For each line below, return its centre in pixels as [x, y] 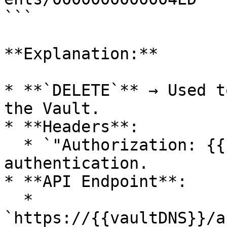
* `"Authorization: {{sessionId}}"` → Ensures [14, 145]
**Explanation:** [81, 54]
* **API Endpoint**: [96, 181]
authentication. [76, 163]
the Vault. [52, 108]
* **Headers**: [71, 127]
